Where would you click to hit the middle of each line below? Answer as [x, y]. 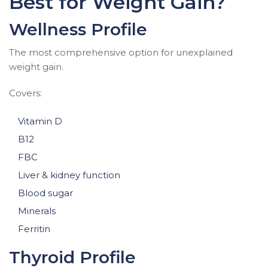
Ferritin [34, 229]
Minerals [37, 211]
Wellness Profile [78, 29]
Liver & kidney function [69, 175]
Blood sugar [45, 193]
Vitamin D [40, 121]
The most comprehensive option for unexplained [121, 52]
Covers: [25, 93]
